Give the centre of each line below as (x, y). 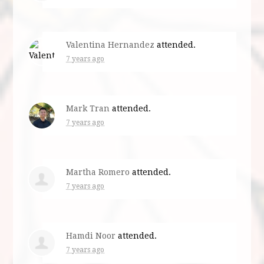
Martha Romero (98, 172)
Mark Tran (88, 108)
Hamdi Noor (91, 235)
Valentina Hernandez (110, 44)
